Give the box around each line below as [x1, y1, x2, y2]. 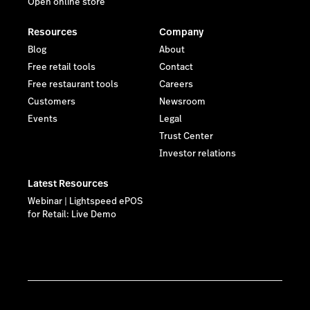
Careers [159, 77, 193, 91]
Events [28, 112, 57, 125]
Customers [28, 95, 75, 108]
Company [159, 24, 203, 39]
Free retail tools [28, 60, 95, 73]
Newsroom [159, 95, 206, 108]
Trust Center [159, 129, 213, 143]
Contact [159, 60, 193, 73]
